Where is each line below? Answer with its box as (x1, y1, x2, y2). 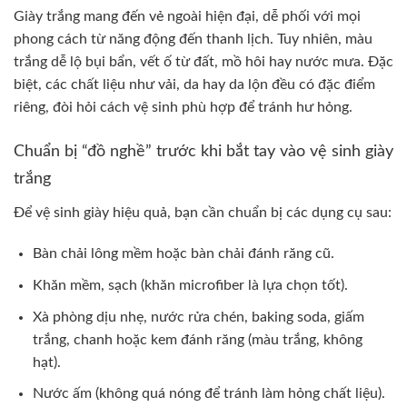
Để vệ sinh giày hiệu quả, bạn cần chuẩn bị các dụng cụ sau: (14, 204, 392, 220)
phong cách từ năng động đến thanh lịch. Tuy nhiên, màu (14, 31, 372, 46)
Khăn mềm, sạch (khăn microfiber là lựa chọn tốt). (32, 278, 348, 293)
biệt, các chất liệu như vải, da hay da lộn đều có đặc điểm (14, 76, 375, 92)
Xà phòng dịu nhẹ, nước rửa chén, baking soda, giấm (32, 309, 364, 324)
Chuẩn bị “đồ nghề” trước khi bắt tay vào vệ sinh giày (14, 143, 393, 160)
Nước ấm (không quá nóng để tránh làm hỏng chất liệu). (32, 386, 385, 402)
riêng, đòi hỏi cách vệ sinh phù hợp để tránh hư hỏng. (14, 99, 352, 114)
